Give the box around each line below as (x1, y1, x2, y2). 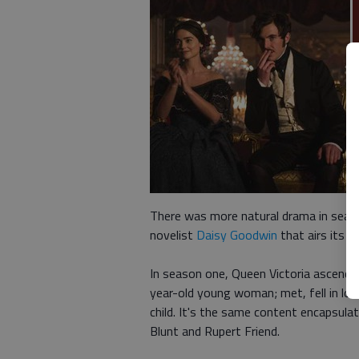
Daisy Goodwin (196, 225, 277, 244)
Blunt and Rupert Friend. (150, 321, 280, 341)
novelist (150, 225, 196, 244)
